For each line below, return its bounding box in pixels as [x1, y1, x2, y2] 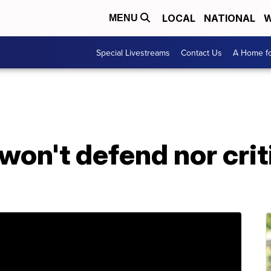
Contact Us [181, 46, 222, 59]
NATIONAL [204, 12, 255, 24]
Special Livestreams [96, 46, 170, 59]
